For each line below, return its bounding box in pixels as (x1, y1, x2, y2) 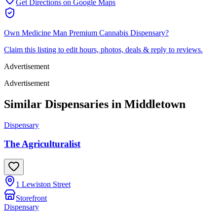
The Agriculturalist (4, 139, 80, 149)
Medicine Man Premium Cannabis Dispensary (22, 28, 165, 37)
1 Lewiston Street (16, 180, 71, 189)
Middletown (124, 97, 185, 110)
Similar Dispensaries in (4, 97, 124, 110)
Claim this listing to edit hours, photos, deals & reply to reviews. (4, 45, 203, 54)
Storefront (16, 194, 47, 203)
